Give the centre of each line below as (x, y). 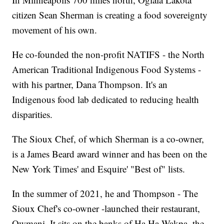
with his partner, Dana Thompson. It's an (90, 84)
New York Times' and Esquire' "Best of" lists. (99, 168)
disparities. (38, 114)
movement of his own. (55, 29)
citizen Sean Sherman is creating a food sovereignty (110, 14)
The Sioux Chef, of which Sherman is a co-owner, (108, 138)
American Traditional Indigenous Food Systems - (107, 69)
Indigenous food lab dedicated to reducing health (106, 99)
